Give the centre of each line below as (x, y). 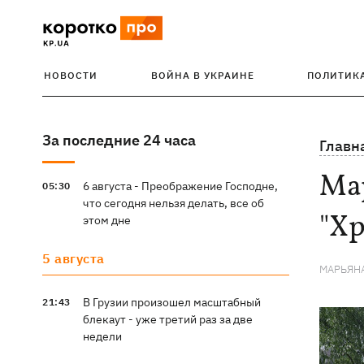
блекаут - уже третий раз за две (167, 319)
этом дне (106, 220)
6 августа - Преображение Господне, (180, 186)
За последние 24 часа (119, 140)
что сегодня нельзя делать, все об (173, 203)
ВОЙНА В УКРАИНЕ (202, 75)
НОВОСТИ (71, 75)
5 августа (74, 258)
